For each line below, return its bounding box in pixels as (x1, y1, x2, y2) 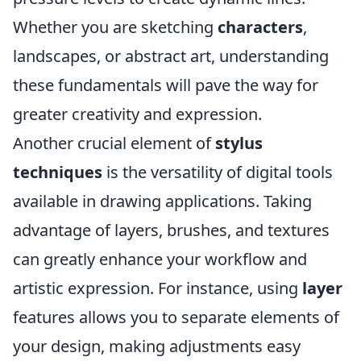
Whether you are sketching (13, 16, 218, 38)
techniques (13, 161, 102, 183)
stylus (215, 132, 263, 154)
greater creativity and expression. (13, 103, 262, 125)
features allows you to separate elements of (13, 306, 339, 328)
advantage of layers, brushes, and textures (13, 219, 330, 241)
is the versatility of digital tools (102, 161, 333, 183)
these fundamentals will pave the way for (13, 74, 318, 96)
